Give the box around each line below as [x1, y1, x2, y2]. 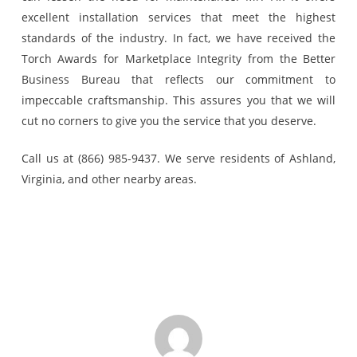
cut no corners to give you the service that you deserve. [21, 113, 316, 128]
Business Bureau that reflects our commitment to [21, 72, 336, 87]
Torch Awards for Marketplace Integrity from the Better [21, 51, 336, 66]
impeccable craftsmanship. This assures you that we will [21, 92, 336, 108]
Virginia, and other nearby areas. [21, 171, 197, 186]
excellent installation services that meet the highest [21, 10, 336, 25]
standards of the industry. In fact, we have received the [21, 30, 336, 45]
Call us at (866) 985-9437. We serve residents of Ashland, [21, 151, 336, 166]
